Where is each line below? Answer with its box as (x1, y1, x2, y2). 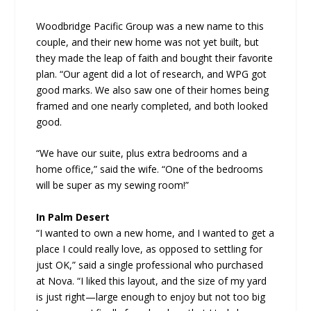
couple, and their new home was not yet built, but (36, 35, 260, 49)
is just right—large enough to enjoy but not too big (36, 289, 266, 303)
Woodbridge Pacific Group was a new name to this (36, 19, 264, 33)
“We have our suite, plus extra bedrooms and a (36, 146, 248, 160)
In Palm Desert (36, 210, 110, 224)
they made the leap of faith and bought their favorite (36, 51, 274, 65)
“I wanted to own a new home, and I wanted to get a (36, 226, 275, 239)
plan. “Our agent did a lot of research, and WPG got (36, 67, 267, 81)
